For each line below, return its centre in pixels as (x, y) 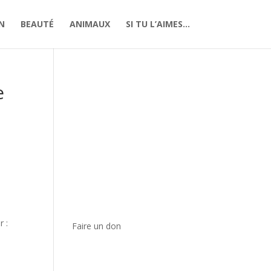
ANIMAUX (90, 24)
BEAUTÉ (37, 24)
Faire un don (97, 226)
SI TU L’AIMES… (158, 24)
